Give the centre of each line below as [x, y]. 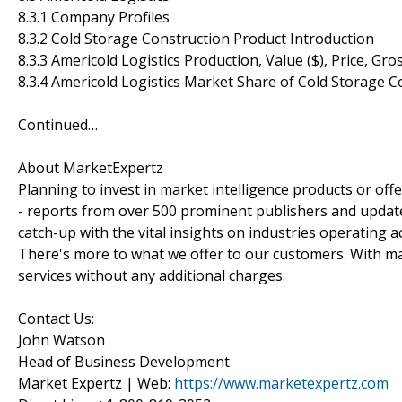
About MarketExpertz [91, 167]
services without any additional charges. [152, 275]
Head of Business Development [124, 361]
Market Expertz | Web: [96, 383]
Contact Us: [56, 318]
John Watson [61, 340]
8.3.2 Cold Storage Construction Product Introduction [196, 38]
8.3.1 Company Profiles [94, 17]
